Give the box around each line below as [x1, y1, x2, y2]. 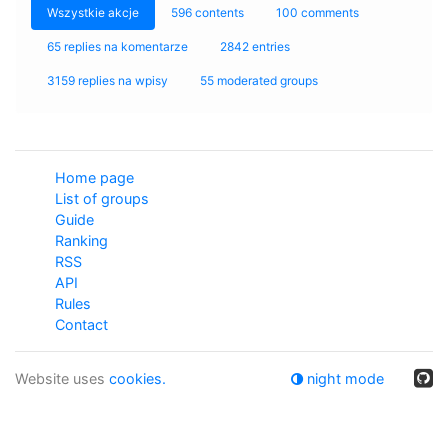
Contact [55, 316, 108, 333]
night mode [303, 370, 384, 387]
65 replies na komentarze [47, 39, 188, 54]
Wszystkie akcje [47, 5, 139, 20]
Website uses [15, 370, 109, 387]
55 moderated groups [200, 73, 318, 88]
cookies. [109, 370, 166, 387]
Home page [55, 169, 134, 186]
